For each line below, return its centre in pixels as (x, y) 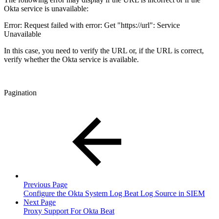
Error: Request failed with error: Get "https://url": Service (92, 25)
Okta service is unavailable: (46, 9)
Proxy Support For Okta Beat (69, 211)
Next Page (40, 202)
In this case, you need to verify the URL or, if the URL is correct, (104, 51)
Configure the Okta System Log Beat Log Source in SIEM (114, 194)
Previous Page (45, 185)
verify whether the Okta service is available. (71, 60)
